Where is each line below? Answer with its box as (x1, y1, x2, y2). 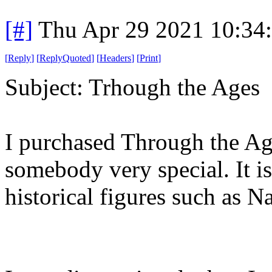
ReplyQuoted (39, 52, 91, 63)
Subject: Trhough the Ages (5, 73, 260, 100)
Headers (100, 52, 131, 63)
